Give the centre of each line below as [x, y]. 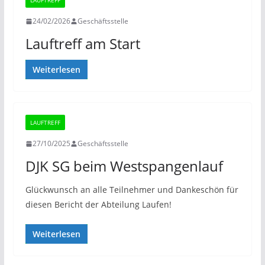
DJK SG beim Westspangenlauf [124, 166]
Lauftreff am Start [83, 43]
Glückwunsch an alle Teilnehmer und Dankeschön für [132, 190]
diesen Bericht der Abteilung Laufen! [98, 204]
